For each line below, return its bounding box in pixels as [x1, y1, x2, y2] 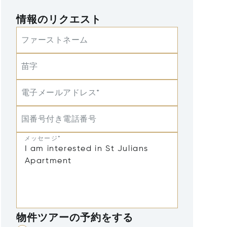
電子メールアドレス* [21, 89, 100, 97]
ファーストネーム [21, 36, 88, 45]
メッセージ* [24, 135, 61, 142]
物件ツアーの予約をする [16, 213, 134, 223]
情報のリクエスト [16, 15, 102, 25]
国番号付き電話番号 [21, 116, 97, 124]
